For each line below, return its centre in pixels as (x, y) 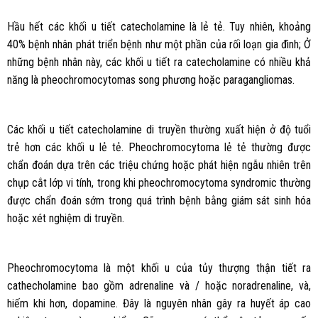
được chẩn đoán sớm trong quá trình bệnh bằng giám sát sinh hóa (159, 200)
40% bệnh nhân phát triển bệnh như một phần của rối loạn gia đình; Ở (159, 45)
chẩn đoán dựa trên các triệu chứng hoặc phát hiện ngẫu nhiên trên (159, 165)
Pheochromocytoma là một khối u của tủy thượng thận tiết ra (159, 268)
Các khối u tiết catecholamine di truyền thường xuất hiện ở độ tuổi (159, 129)
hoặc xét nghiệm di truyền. (65, 218)
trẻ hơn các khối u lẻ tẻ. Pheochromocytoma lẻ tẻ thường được (159, 147)
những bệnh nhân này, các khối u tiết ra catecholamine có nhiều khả (159, 62)
